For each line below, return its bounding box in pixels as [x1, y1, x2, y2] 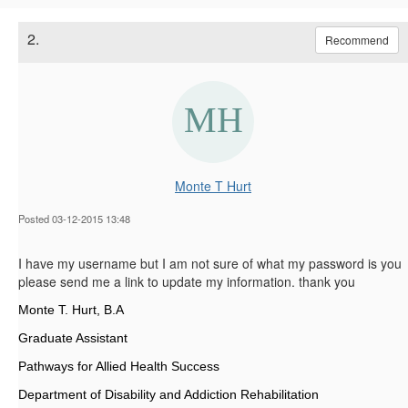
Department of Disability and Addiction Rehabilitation [18, 386, 319, 402]
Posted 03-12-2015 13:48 [18, 210, 130, 226]
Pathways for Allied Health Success [18, 358, 219, 373]
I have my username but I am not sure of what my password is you [18, 253, 402, 272]
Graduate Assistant [18, 330, 127, 345]
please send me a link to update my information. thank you [18, 271, 355, 291]
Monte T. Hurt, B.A [18, 301, 124, 317]
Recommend [325, 31, 389, 47]
